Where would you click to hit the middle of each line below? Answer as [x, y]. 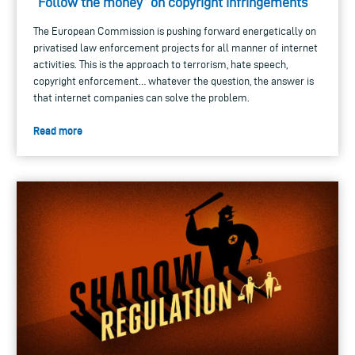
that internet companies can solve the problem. [141, 98]
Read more [58, 131]
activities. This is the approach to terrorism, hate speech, [160, 65]
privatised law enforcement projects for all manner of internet [176, 48]
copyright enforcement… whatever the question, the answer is [174, 82]
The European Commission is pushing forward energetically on [175, 32]
